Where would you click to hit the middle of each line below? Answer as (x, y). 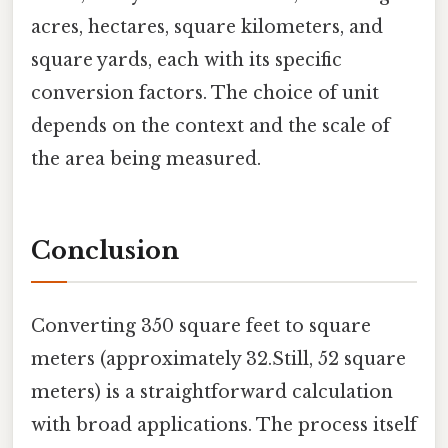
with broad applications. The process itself (224, 424)
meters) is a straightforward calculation (212, 391)
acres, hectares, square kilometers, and (207, 26)
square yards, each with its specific (186, 59)
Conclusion (105, 251)
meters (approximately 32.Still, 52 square (218, 358)
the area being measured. (146, 158)
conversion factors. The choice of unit (205, 92)
